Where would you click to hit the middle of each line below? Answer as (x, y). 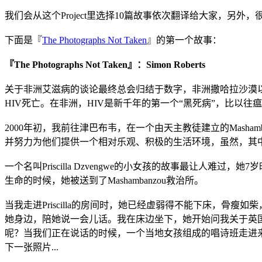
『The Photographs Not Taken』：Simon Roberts (105, 64)
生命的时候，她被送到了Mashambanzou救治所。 (104, 180)
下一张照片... (32, 247)
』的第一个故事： (184, 40)
